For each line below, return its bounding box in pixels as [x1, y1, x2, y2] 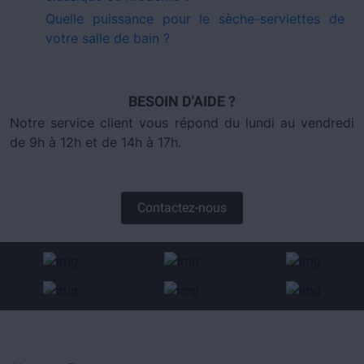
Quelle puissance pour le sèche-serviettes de [45, 11, 344, 28]
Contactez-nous [137, 200, 227, 216]
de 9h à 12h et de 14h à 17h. [10, 134, 181, 151]
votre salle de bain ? [45, 30, 170, 47]
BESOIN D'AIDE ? [128, 93, 236, 110]
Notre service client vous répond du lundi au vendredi [10, 115, 354, 132]
